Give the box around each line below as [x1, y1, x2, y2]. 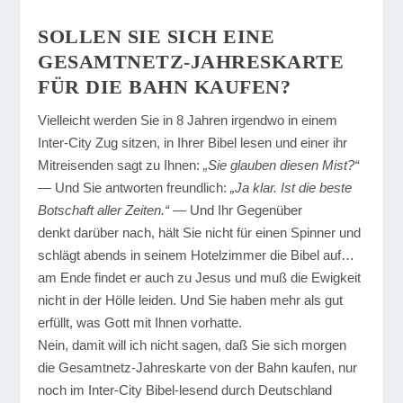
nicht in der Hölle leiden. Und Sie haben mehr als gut [38, 291, 344, 308]
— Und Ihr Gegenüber [169, 201, 303, 218]
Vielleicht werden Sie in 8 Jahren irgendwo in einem [38, 112, 338, 128]
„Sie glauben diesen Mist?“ [203, 157, 360, 173]
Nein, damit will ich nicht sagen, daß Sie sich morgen [38, 336, 347, 353]
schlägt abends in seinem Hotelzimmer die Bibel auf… [38, 246, 355, 263]
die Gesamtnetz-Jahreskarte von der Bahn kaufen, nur [38, 359, 358, 375]
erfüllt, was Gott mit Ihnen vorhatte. [38, 314, 243, 330]
